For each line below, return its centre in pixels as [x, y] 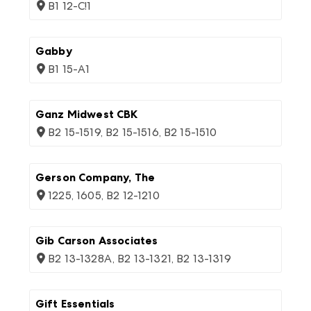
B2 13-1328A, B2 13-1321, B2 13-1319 [140, 259]
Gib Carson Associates [97, 241]
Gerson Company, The [95, 177]
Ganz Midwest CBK [87, 114]
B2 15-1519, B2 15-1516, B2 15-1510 [133, 132]
